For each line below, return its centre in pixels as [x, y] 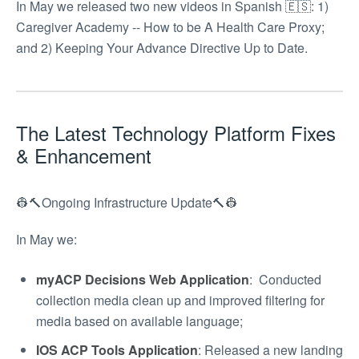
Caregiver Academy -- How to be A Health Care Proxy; [170, 27]
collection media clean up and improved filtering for [180, 301]
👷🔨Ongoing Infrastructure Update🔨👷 [127, 203]
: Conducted [285, 280]
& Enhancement [84, 155]
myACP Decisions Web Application [143, 280]
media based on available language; [139, 321]
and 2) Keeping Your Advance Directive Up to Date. [162, 48]
